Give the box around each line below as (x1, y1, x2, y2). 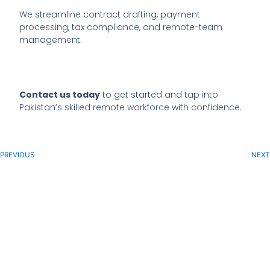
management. (19, 34, 83, 46)
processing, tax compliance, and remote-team (19, 21, 223, 34)
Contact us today (19, 89, 101, 101)
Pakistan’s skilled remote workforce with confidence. (19, 101, 242, 114)
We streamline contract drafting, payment (19, 8, 201, 21)
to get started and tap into (100, 89, 219, 101)
